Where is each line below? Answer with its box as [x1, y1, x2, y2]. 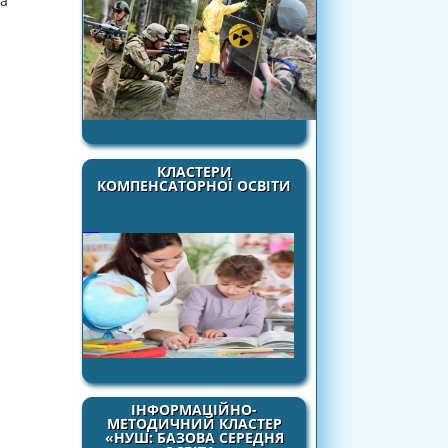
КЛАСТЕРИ [156, 161, 232, 181]
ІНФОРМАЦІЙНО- [131, 400, 257, 420]
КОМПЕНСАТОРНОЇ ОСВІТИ [97, 175, 291, 195]
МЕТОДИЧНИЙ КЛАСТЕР [106, 414, 282, 434]
